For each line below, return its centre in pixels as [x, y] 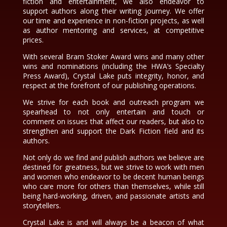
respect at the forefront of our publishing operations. [109, 85]
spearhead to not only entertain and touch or [113, 112]
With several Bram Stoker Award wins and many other [113, 56]
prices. [33, 40]
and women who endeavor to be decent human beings [113, 177]
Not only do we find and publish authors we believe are [113, 157]
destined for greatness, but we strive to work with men [113, 167]
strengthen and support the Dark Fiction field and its [113, 131]
